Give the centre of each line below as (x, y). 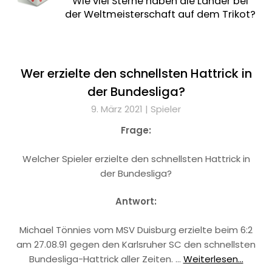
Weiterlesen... (213, 259)
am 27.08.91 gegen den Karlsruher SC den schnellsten (136, 244)
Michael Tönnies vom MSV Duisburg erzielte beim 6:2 (136, 229)
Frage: (136, 130)
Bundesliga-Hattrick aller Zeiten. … (106, 259)
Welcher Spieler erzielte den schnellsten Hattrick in (136, 158)
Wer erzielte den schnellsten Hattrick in (136, 73)
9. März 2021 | (121, 109)
